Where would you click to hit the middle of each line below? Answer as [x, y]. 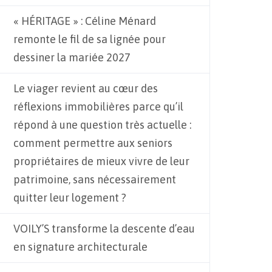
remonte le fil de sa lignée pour [90, 39]
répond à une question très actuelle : [102, 125]
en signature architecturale [80, 247]
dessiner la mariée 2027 [72, 57]
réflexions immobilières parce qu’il [98, 107]
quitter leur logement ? [70, 198]
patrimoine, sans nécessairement [95, 179]
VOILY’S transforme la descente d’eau [104, 229]
